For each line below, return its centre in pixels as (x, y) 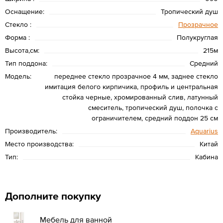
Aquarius (204, 131)
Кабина (207, 157)
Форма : (17, 37)
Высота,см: (22, 50)
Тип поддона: (26, 63)
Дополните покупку (53, 196)
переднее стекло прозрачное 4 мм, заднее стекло (136, 76)
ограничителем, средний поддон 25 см (155, 118)
